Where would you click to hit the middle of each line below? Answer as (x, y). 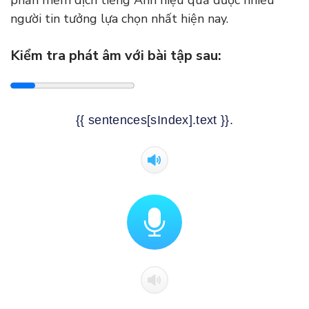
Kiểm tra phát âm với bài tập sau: (116, 55)
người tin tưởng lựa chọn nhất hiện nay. (121, 18)
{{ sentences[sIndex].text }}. (154, 120)
